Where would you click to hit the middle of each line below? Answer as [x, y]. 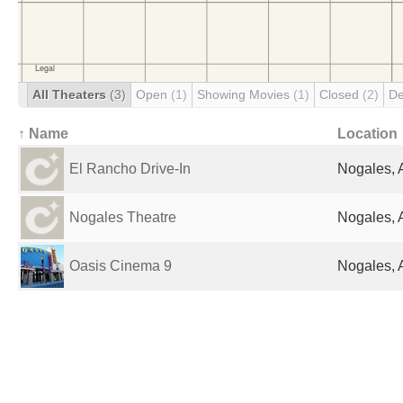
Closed [341, 94]
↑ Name [43, 134]
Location [367, 134]
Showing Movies [245, 94]
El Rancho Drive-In [130, 169]
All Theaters [71, 94]
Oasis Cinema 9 [121, 266]
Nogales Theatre [123, 217]
